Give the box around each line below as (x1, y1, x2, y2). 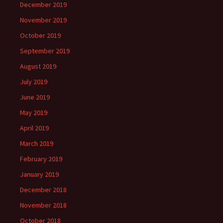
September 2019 (20, 46, 70, 55)
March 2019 (20, 139, 53, 148)
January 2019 (20, 170, 59, 179)
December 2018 (20, 185, 67, 194)
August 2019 (20, 62, 56, 71)
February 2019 (20, 154, 62, 163)
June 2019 (20, 93, 50, 102)
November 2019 (20, 15, 67, 24)
